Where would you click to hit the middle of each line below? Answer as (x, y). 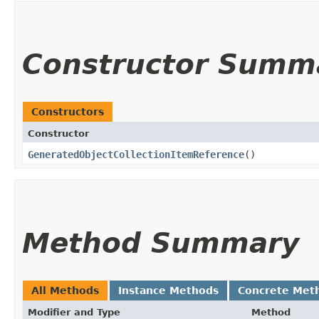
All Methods (65, 290)
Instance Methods (168, 290)
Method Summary (161, 243)
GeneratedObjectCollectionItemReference (136, 154)
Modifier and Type (74, 312)
